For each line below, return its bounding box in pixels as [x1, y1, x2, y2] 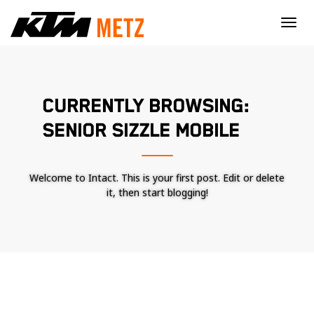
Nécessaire [179, 298, 230, 311]
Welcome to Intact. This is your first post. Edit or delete [29, 171, 285, 184]
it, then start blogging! [106, 186, 208, 199]
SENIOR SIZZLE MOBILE [42, 120, 240, 142]
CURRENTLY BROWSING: [42, 95, 250, 118]
